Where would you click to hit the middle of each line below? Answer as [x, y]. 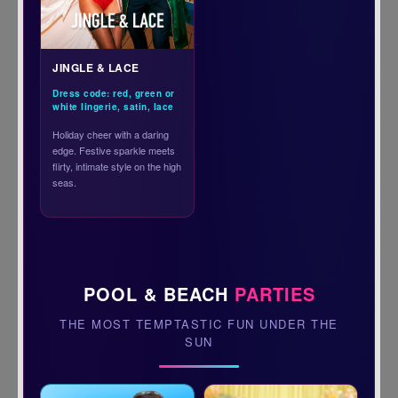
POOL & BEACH [159, 293]
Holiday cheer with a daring [111, 134]
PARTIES [275, 293]
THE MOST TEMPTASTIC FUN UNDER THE [199, 323]
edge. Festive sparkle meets [114, 150]
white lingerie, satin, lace [113, 106]
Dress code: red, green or [114, 93]
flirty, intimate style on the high [117, 166]
